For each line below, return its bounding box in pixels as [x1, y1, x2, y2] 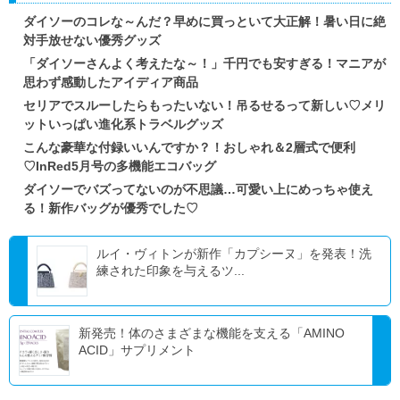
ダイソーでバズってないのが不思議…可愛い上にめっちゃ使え [23, 182, 373, 197]
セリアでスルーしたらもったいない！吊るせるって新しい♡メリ [23, 98, 386, 113]
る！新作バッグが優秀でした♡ [23, 201, 198, 216]
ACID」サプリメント [79, 343, 196, 358]
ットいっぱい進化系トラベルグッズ [23, 117, 223, 132]
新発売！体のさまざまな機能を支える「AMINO [79, 326, 345, 341]
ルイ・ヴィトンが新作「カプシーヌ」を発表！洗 [96, 246, 371, 262]
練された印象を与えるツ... [96, 263, 245, 279]
